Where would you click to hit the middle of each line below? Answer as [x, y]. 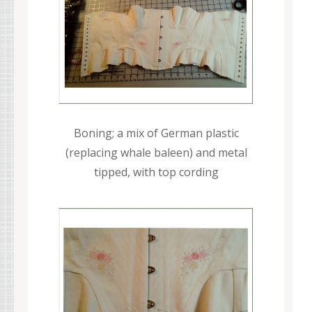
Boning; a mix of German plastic [156, 133]
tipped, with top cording [156, 172]
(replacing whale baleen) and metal [156, 153]
